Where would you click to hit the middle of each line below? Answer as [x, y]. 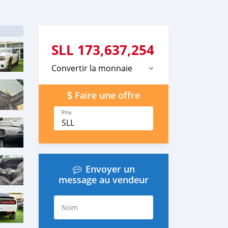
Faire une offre [107, 95]
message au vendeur [104, 180]
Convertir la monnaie [92, 68]
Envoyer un [110, 169]
